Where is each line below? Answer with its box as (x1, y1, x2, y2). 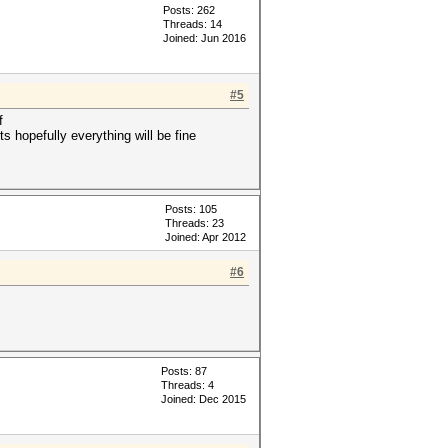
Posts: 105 (165, 203, 217, 215)
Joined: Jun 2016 (163, 32, 246, 44)
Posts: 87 (161, 365, 207, 377)
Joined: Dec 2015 (161, 393, 246, 405)
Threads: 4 (161, 379, 214, 391)
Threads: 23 (165, 217, 224, 229)
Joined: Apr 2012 (165, 231, 246, 243)
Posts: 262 (163, 4, 215, 16)
